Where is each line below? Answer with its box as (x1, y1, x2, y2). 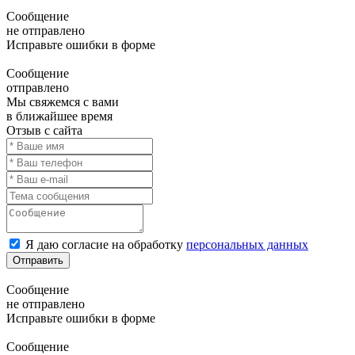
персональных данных (186, 238, 308, 252)
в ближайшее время (6, 109, 113, 124)
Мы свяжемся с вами (6, 95, 119, 109)
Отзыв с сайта (6, 124, 82, 138)
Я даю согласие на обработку (25, 238, 186, 252)
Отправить (13, 254, 63, 267)
